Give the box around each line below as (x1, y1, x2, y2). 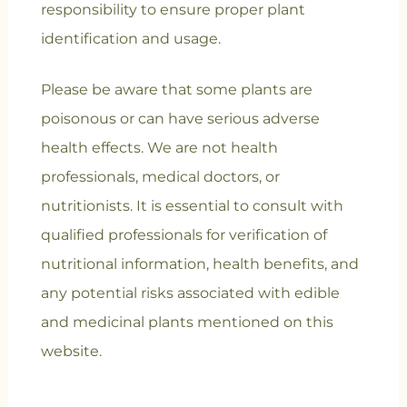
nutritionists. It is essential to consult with (40, 196, 343, 214)
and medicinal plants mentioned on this (40, 313, 333, 331)
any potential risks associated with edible (40, 283, 340, 302)
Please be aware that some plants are (40, 80, 313, 98)
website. (40, 342, 102, 360)
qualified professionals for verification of (40, 225, 327, 243)
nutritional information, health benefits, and (40, 254, 359, 273)
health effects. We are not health (40, 138, 278, 156)
